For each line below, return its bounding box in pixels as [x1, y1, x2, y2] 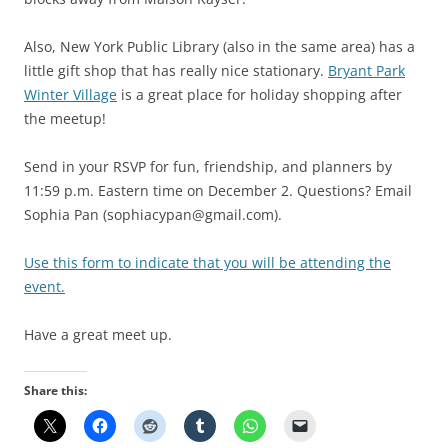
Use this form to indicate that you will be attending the [24, 252, 391, 272]
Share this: [24, 381, 87, 399]
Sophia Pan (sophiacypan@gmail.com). [24, 204, 282, 224]
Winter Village [24, 84, 117, 104]
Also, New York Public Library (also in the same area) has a [24, 36, 415, 56]
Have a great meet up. [24, 324, 172, 344]
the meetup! [24, 108, 106, 128]
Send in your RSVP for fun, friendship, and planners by [24, 156, 392, 176]
